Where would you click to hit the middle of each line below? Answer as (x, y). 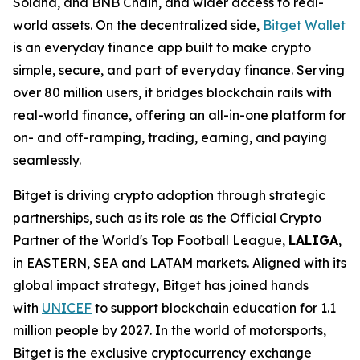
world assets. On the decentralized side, (138, 25)
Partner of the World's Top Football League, (151, 240)
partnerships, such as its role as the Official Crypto (167, 218)
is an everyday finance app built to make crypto (162, 47)
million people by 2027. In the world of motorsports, (170, 330)
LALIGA (313, 240)
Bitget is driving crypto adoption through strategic (169, 195)
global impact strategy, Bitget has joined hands (161, 285)
